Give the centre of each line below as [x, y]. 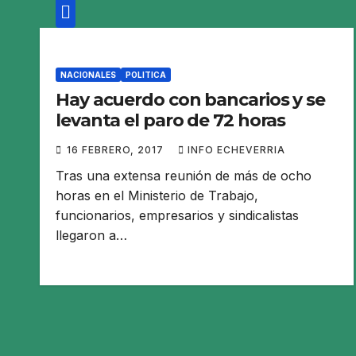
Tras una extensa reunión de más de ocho [184, 175]
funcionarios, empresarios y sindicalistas [177, 215]
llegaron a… [91, 235]
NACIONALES [88, 74]
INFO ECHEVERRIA [236, 149]
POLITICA [146, 74]
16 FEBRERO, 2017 [117, 149]
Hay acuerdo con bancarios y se [190, 99]
